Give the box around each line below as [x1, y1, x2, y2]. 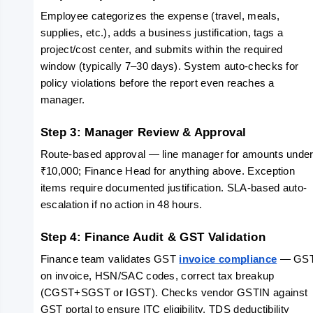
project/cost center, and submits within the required [40, 44, 283, 55]
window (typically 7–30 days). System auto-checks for [40, 61, 299, 72]
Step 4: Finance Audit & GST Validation [40, 230, 265, 244]
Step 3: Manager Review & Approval [40, 125, 247, 139]
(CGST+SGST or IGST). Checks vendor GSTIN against [40, 287, 308, 298]
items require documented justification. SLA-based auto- [40, 182, 307, 194]
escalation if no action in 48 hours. [40, 199, 203, 210]
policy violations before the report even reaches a [40, 78, 275, 89]
